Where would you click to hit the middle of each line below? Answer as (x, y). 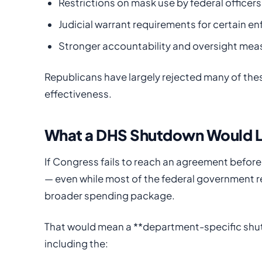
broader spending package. (110, 195)
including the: (76, 243)
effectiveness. (78, 94)
